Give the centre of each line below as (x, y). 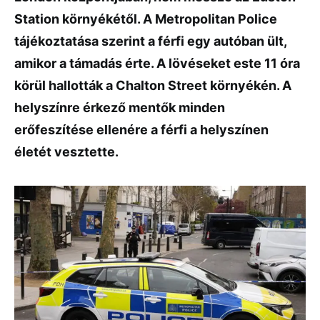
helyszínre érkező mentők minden (120, 107)
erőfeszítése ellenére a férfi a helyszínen (141, 130)
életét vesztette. (66, 152)
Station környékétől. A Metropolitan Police (146, 19)
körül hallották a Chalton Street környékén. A (153, 85)
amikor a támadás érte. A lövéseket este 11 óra (157, 63)
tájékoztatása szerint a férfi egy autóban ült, (150, 41)
